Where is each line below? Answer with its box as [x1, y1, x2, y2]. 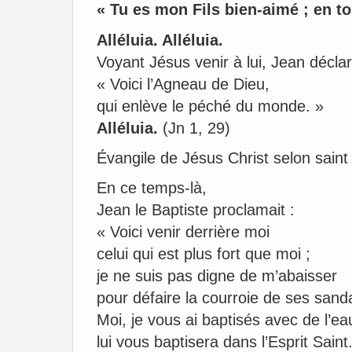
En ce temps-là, [97, 179, 207, 196]
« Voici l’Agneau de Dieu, [97, 75, 269, 93]
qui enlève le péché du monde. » [97, 97, 324, 115]
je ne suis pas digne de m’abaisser [97, 267, 337, 284]
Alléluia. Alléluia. [97, 31, 223, 49]
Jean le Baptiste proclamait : [97, 201, 295, 218]
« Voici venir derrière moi [97, 223, 269, 240]
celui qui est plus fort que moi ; [97, 245, 310, 262]
